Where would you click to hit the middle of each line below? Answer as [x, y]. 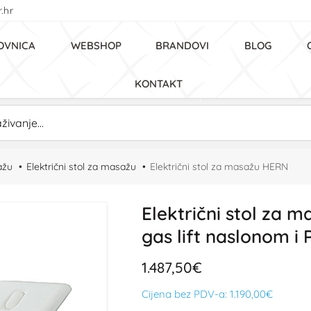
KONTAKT [159, 84]
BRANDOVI [182, 45]
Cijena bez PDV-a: [186, 294]
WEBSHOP [96, 45]
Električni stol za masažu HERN [219, 167]
